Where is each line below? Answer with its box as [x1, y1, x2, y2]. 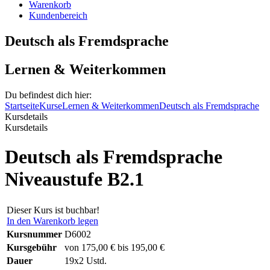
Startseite [5, 100, 39, 111]
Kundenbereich [29, 10, 87, 20]
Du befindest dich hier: [5, 89, 92, 100]
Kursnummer [7, 229, 62, 240]
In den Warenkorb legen [7, 216, 98, 227]
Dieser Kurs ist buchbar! [7, 205, 99, 216]
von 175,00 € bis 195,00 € [64, 242, 165, 253]
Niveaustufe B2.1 [5, 168, 144, 190]
